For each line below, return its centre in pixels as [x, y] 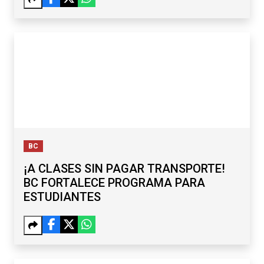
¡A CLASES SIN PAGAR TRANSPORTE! [124, 169]
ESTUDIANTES [62, 197]
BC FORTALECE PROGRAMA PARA [114, 183]
